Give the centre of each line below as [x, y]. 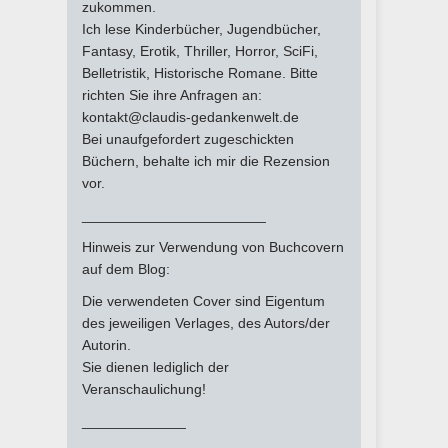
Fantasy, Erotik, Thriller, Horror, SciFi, [200, 51]
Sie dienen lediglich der [155, 367]
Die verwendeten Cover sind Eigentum [203, 301]
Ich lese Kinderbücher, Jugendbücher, [201, 29]
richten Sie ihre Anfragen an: [172, 95]
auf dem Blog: [126, 269]
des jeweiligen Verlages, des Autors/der [206, 323]
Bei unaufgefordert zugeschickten [188, 139]
